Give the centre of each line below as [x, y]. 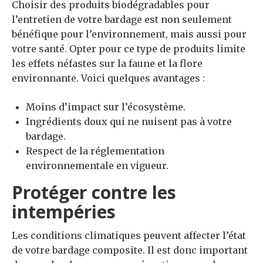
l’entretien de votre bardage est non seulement [122, 19]
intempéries [64, 211]
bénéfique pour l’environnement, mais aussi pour [129, 34]
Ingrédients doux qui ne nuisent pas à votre [129, 121]
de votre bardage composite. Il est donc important [130, 250]
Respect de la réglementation [95, 151]
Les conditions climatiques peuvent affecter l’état [129, 235]
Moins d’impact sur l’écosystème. [106, 107]
